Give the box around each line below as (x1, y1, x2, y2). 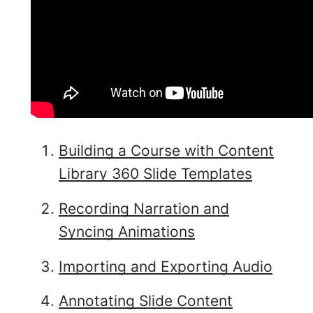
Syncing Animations (59, 222, 195, 240)
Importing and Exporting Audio (59, 257, 272, 275)
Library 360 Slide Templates (59, 164, 252, 182)
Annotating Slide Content (59, 292, 233, 310)
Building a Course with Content (59, 141, 274, 159)
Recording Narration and (59, 199, 229, 217)
